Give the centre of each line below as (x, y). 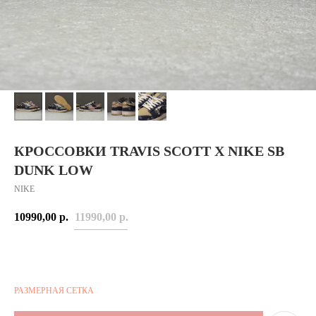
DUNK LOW (54, 170)
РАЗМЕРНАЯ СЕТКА (54, 291)
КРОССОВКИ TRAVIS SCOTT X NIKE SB (149, 151)
